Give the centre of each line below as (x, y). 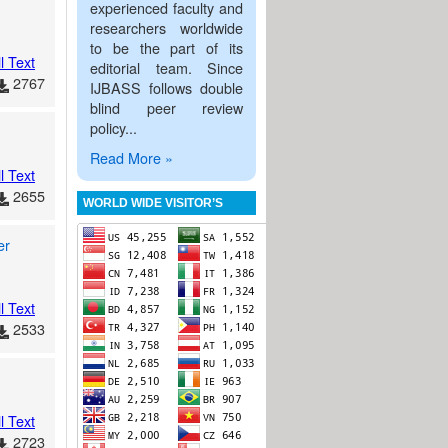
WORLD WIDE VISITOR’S (153, 203)
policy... (113, 127)
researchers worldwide (166, 27)
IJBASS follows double (166, 87)
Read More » (131, 157)
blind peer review (166, 107)
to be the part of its (166, 47)
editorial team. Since (166, 67)
